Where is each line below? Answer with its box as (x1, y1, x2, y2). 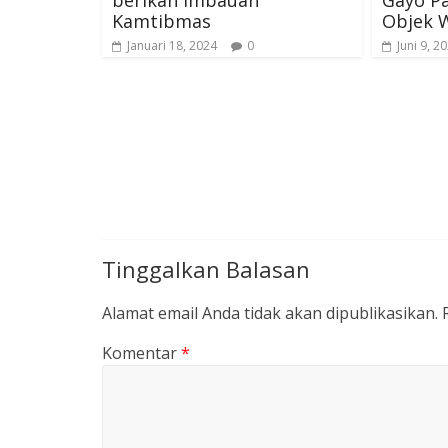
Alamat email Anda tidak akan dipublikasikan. (102, 302, 438, 325)
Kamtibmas (112, 8, 211, 33)
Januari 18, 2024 (127, 36, 217, 54)
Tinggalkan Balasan (102, 254, 310, 285)
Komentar (102, 342, 181, 365)
